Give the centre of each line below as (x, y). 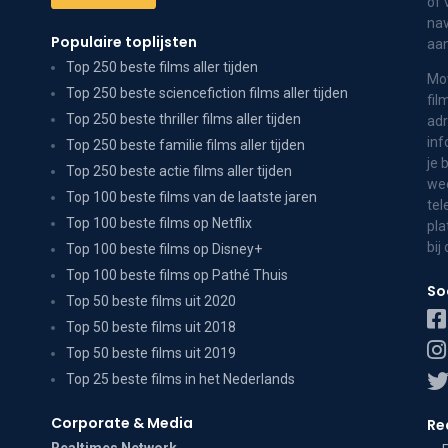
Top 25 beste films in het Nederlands (180, 379)
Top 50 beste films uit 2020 (150, 301)
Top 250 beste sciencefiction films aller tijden (206, 93)
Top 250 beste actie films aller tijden (178, 171)
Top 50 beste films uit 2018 (150, 327)
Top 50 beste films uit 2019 (150, 353)
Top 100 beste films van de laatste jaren (191, 197)
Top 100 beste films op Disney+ (163, 249)
